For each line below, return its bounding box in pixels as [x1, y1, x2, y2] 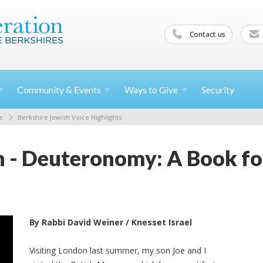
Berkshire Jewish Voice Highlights [18, 112, 122, 122]
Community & [17, 84, 74, 95]
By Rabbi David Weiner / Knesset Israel [29, 216, 193, 228]
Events [74, 84, 101, 95]
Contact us [188, 29, 225, 39]
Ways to [124, 84, 159, 95]
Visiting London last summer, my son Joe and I [29, 244, 207, 256]
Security [201, 84, 234, 95]
